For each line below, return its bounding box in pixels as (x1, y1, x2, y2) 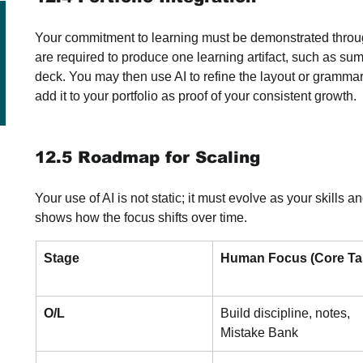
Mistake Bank (220, 326, 298, 340)
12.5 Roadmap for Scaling (35, 148, 260, 166)
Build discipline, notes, (220, 306, 353, 320)
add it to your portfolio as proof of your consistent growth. (35, 89, 357, 103)
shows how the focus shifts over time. (35, 211, 247, 224)
